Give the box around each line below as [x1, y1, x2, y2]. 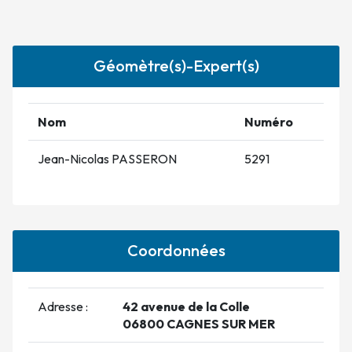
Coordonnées [126, 240, 225, 260]
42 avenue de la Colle [123, 298, 250, 314]
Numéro [244, 113, 293, 130]
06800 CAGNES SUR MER [123, 315, 275, 332]
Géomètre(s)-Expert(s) [93, 55, 259, 75]
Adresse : [38, 298, 88, 314]
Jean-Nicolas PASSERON [38, 150, 177, 167]
